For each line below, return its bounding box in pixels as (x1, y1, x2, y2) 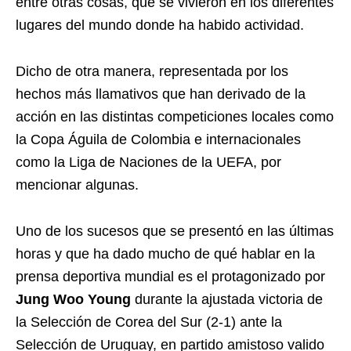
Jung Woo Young (16, 291, 131, 307)
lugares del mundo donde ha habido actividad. (16, 17, 304, 33)
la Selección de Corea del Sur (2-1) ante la (16, 314, 282, 330)
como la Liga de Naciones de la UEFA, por (16, 154, 281, 170)
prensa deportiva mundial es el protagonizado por (16, 269, 325, 284)
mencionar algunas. (16, 177, 139, 193)
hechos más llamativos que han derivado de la (16, 86, 306, 102)
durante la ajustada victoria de (131, 291, 323, 307)
